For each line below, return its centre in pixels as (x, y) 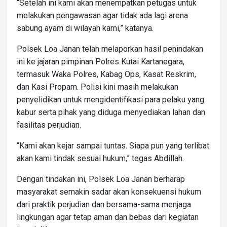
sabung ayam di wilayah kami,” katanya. (85, 28)
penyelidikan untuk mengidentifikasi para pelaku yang (110, 99)
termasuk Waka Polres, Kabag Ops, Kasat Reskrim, (106, 74)
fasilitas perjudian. (49, 125)
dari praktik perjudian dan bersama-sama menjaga (104, 204)
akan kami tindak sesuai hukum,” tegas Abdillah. (100, 158)
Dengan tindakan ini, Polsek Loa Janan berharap (101, 179)
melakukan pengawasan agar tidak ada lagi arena (102, 15)
